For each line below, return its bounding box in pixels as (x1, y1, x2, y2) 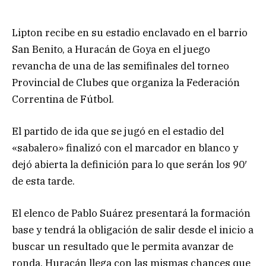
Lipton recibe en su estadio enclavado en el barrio (12, 26, 248, 39)
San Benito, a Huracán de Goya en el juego (12, 42, 210, 56)
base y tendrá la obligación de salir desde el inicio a (12, 223, 254, 237)
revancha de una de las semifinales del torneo (12, 59, 229, 72)
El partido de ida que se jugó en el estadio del (12, 124, 224, 138)
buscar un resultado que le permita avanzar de (12, 240, 233, 254)
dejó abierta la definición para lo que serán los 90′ (12, 157, 247, 171)
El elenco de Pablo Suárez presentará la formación (12, 207, 251, 220)
